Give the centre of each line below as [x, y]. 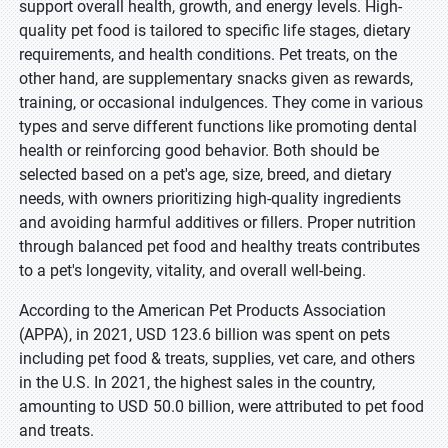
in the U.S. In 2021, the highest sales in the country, [197, 382]
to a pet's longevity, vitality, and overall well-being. [192, 270]
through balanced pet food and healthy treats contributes [219, 246]
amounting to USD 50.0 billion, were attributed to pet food [221, 406]
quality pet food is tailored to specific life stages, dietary [215, 30]
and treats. [56, 430]
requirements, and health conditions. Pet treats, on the [208, 54]
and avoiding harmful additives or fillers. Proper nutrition [217, 222]
